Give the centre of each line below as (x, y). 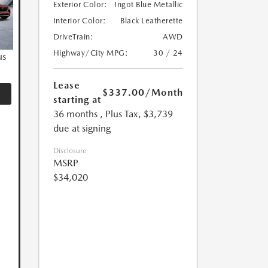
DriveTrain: (73, 37)
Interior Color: (79, 21)
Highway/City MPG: (90, 53)
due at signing (82, 129)
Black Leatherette (152, 21)
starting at (77, 100)
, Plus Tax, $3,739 (136, 114)
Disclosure (69, 151)
